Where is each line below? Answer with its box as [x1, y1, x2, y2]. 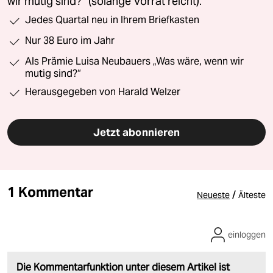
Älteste [238, 189, 266, 200]
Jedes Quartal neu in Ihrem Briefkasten [25, 13, 199, 26]
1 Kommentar [7, 183, 93, 200]
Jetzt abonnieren [93, 125, 180, 139]
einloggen [228, 229, 266, 240]
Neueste [197, 189, 230, 200]
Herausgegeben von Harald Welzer [25, 85, 180, 97]
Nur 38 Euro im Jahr [25, 34, 115, 46]
